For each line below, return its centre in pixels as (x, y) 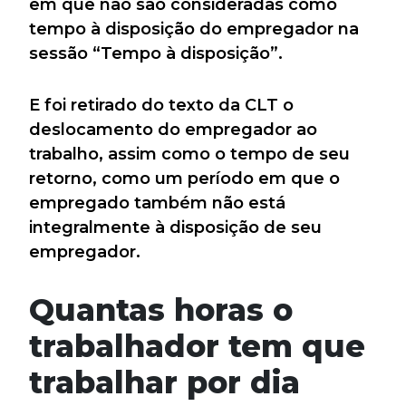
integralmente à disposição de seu (175, 228)
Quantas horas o (161, 310)
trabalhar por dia (164, 382)
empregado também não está (157, 203)
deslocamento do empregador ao (173, 130)
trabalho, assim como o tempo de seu (189, 155)
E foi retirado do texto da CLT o (161, 106)
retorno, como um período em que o (184, 179)
